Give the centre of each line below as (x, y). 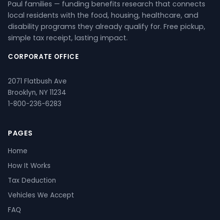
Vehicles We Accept (41, 195)
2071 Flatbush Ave (37, 81)
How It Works (29, 166)
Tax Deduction (32, 180)
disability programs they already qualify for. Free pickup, (107, 27)
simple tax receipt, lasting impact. (68, 38)
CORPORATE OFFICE (43, 57)
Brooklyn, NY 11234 (37, 93)
